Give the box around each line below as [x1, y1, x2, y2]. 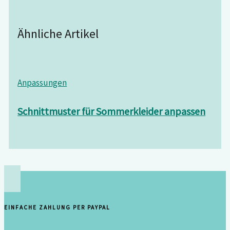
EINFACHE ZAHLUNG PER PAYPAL [4, 204, 110, 212]
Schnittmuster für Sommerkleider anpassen [17, 105, 206, 118]
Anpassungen [17, 76, 67, 88]
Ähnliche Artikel [17, 25, 99, 42]
